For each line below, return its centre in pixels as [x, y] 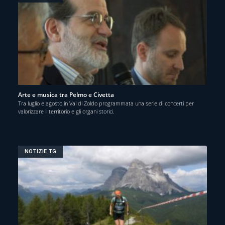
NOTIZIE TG [41, 152]
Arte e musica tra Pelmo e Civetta [66, 94]
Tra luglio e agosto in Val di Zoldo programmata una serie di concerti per [106, 103]
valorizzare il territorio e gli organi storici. [66, 111]
